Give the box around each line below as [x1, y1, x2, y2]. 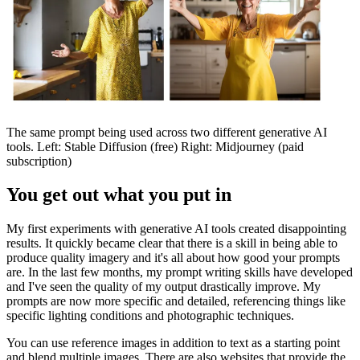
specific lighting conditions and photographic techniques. [6, 309, 294, 323]
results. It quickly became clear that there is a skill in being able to [6, 236, 337, 251]
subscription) [6, 153, 72, 168]
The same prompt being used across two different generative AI [6, 125, 327, 139]
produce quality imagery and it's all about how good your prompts [6, 251, 340, 265]
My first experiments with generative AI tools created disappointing [6, 222, 346, 236]
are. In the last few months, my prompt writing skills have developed [6, 265, 353, 280]
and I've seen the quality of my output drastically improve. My [6, 280, 321, 294]
